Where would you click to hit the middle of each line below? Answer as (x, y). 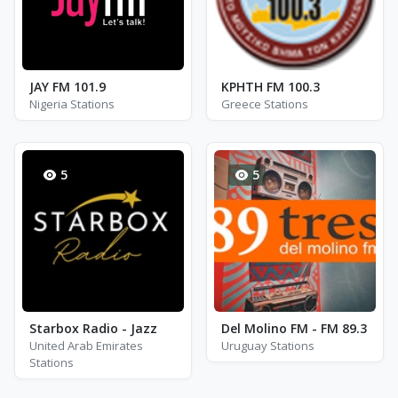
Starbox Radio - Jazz (93, 328)
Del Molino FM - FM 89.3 (294, 328)
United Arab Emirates (86, 346)
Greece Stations (265, 104)
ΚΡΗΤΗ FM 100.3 (271, 87)
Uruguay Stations (268, 346)
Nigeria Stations (72, 104)
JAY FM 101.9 (68, 87)
